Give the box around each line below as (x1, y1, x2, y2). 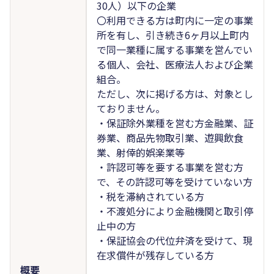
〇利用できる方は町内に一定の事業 (96, 12, 253, 28)
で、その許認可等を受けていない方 (96, 174, 253, 189)
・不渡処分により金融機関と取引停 (96, 203, 253, 218)
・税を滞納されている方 (96, 188, 204, 204)
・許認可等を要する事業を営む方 (96, 159, 243, 174)
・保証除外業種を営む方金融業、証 (96, 115, 253, 130)
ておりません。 (96, 100, 165, 116)
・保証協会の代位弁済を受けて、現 (96, 232, 253, 248)
